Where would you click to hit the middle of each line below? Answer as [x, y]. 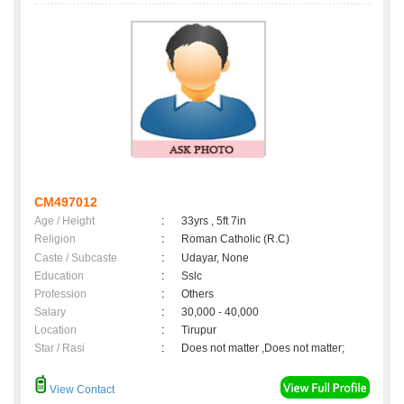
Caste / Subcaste [76, 258]
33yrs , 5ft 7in [214, 221]
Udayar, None [215, 258]
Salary [50, 312]
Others [197, 294]
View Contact [81, 390]
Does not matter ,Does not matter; [263, 349]
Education [59, 276]
